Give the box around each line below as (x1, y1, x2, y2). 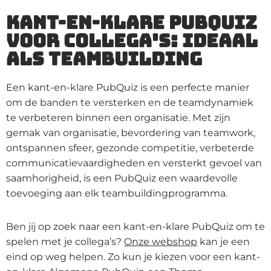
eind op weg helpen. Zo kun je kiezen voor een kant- (6, 250, 260, 263)
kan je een (197, 235, 250, 247)
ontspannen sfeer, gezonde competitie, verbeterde (6, 142, 254, 154)
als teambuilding (6, 46, 202, 71)
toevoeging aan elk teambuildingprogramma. (6, 187, 227, 199)
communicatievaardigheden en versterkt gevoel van (6, 157, 262, 169)
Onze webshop (124, 235, 197, 247)
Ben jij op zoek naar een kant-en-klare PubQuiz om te (6, 220, 265, 232)
